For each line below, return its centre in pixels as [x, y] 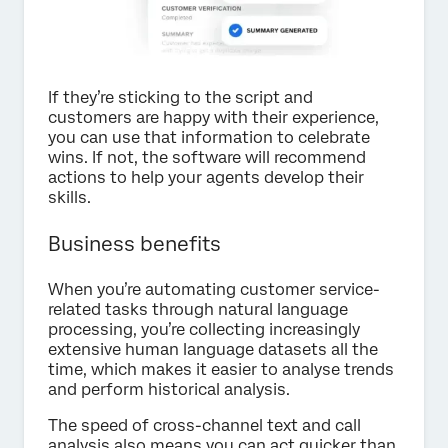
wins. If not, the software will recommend [207, 158]
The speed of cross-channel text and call [204, 426]
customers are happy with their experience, [213, 118]
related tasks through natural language [198, 310]
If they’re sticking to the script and [180, 98]
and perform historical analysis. [169, 390]
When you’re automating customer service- [214, 290]
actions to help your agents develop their [206, 178]
